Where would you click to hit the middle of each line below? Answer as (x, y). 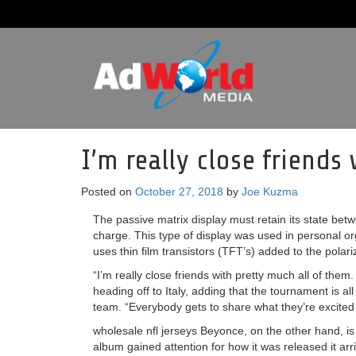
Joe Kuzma (270, 192)
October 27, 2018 (179, 192)
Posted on (108, 192)
